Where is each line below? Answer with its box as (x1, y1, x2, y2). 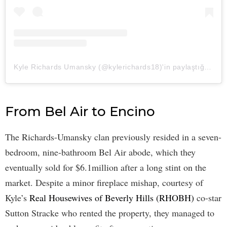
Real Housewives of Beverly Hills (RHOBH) (29, 192, 194, 204)
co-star (194, 192, 221, 204)
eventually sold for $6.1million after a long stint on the (5, 161, 206, 174)
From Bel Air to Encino (5, 103, 155, 120)
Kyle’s (5, 192, 29, 204)
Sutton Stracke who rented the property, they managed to (5, 207, 214, 219)
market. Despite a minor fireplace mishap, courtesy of (5, 176, 203, 189)
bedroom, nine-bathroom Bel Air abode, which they (5, 146, 196, 159)
